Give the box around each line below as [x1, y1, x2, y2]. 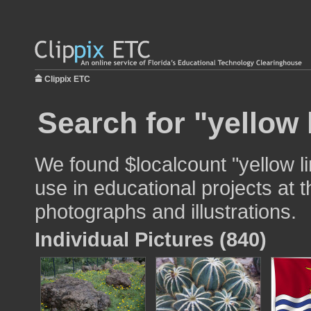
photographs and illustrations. [35, 200, 296, 223]
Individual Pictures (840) [35, 228, 267, 251]
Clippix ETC [44, 74, 90, 84]
